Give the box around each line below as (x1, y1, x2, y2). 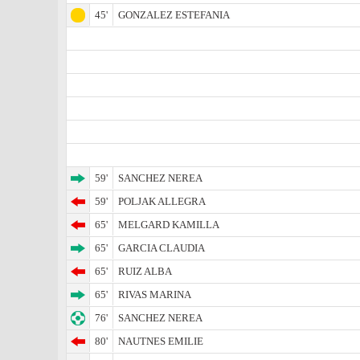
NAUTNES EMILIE (118, 335, 203, 347)
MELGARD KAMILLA (118, 219, 219, 231)
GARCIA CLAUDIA (118, 242, 205, 254)
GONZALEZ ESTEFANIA (118, 9, 230, 21)
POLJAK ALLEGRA (118, 195, 206, 207)
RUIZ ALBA (118, 265, 172, 277)
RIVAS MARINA (118, 288, 191, 301)
